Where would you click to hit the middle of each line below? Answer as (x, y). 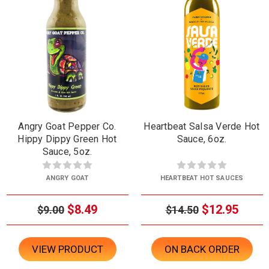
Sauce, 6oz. (202, 139)
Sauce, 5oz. (67, 151)
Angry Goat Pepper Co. (67, 126)
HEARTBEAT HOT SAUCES (202, 178)
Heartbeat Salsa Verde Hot (202, 126)
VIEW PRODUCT (67, 249)
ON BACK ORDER (202, 249)
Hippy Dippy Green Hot (67, 139)
